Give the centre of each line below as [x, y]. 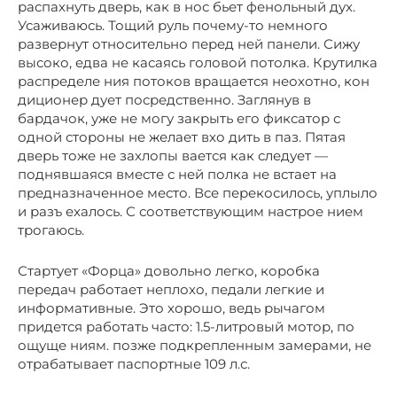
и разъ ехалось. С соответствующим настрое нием [191, 211]
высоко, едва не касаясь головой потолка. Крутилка [198, 62]
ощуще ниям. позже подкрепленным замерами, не [195, 345]
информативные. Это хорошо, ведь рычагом [171, 307]
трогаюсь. [51, 230]
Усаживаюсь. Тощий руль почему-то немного [173, 25]
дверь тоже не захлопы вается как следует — [173, 155]
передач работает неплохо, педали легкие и [171, 289]
